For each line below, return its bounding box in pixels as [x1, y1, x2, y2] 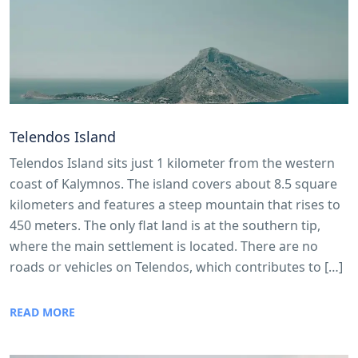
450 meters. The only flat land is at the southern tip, [10, 217, 320, 235]
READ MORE [10, 304, 75, 320]
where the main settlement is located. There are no [10, 237, 318, 256]
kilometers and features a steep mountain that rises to [10, 196, 340, 214]
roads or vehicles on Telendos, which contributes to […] [10, 258, 343, 276]
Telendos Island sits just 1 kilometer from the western [10, 154, 335, 173]
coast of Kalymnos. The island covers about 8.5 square [10, 175, 337, 193]
